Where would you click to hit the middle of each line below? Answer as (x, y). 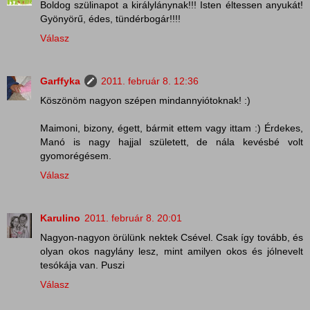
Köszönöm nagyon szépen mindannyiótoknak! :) (145, 101)
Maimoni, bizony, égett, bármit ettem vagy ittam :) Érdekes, (172, 128)
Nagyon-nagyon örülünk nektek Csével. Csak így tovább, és (172, 238)
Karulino (60, 218)
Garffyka (60, 81)
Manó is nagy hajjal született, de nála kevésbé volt (172, 142)
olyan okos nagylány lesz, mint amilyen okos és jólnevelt (172, 252)
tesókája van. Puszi (82, 265)
